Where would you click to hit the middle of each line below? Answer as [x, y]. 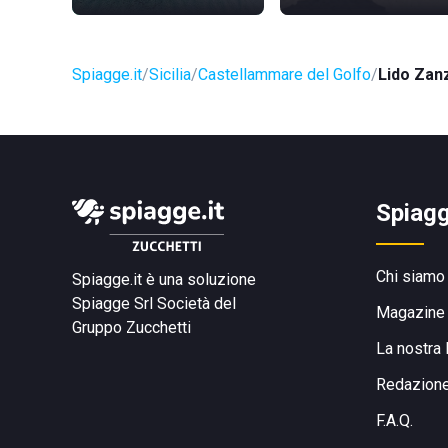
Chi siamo [410, 276]
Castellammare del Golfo [284, 74]
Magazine [410, 312]
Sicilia [170, 74]
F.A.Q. [394, 420]
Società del [196, 303]
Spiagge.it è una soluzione [164, 279]
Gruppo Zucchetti [131, 327]
